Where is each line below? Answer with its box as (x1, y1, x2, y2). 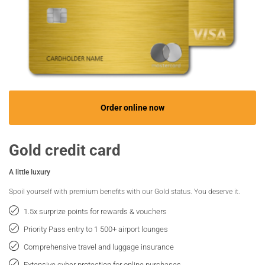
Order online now (101, 101, 164, 113)
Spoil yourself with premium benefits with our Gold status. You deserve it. (9, 186, 240, 196)
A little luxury (9, 166, 50, 176)
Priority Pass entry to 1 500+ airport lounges (24, 223, 168, 234)
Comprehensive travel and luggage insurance (24, 241, 174, 252)
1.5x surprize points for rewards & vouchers (24, 205, 167, 216)
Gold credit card (9, 139, 121, 160)
